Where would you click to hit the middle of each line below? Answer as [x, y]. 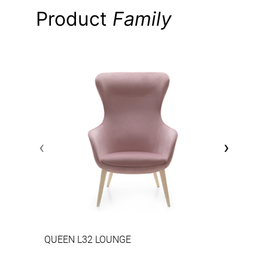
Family [142, 19]
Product [74, 19]
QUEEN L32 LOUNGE [88, 240]
